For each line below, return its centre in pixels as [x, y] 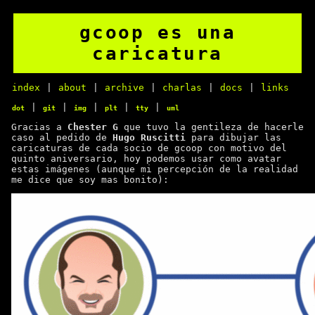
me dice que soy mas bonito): [90, 179]
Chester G [93, 127]
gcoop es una [157, 33]
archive [124, 87]
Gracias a [39, 127]
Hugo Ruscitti [149, 137]
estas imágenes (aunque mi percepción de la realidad [155, 169]
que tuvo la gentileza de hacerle [211, 127]
